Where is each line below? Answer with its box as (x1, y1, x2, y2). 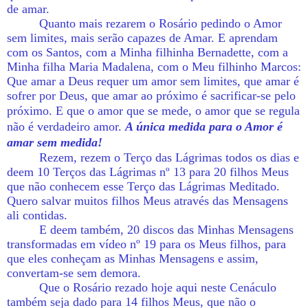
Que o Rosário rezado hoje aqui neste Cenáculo (39, 280, 277, 294)
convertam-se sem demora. (7, 265, 141, 280)
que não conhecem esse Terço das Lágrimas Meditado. (7, 179, 280, 193)
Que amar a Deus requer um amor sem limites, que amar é (7, 74, 299, 88)
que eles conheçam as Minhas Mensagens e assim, (7, 251, 258, 265)
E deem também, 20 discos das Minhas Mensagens (39, 222, 294, 236)
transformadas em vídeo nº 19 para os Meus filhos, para (7, 236, 286, 251)
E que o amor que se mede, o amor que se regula (56, 103, 300, 118)
